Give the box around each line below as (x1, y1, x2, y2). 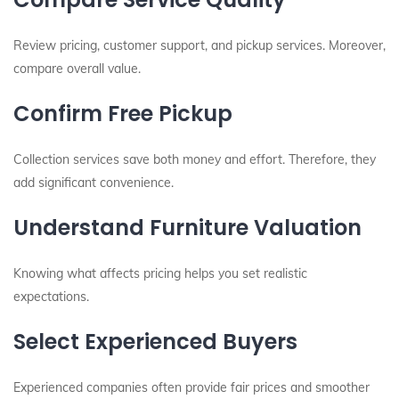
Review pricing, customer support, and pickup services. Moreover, (13, 37, 386, 53)
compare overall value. (13, 61, 141, 77)
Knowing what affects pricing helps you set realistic (13, 265, 307, 281)
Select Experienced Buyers (13, 327, 297, 356)
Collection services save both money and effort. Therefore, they (13, 151, 376, 167)
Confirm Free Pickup (13, 99, 232, 128)
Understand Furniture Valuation (13, 213, 362, 242)
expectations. (13, 289, 89, 305)
